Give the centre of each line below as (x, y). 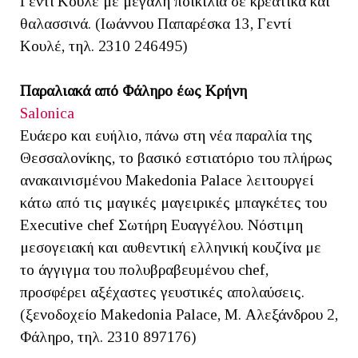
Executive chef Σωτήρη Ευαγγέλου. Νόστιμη (161, 225)
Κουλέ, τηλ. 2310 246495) (104, 46)
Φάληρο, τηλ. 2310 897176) (108, 337)
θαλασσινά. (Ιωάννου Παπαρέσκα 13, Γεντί (155, 24)
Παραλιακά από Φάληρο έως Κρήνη (133, 91)
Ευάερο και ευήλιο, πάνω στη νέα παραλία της (166, 136)
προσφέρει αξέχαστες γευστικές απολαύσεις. (162, 292)
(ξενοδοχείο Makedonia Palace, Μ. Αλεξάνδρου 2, (179, 315)
